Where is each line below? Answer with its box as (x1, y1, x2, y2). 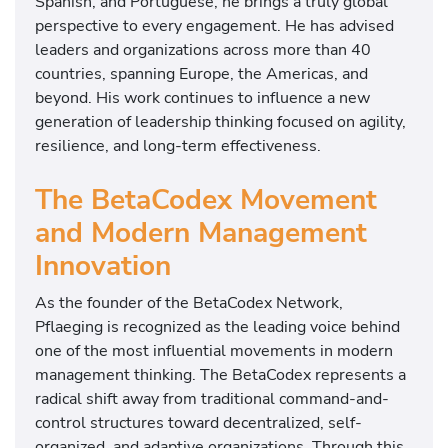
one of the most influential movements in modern (35, 339, 393, 363)
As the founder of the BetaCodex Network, (35, 291, 343, 315)
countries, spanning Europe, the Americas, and (35, 62, 368, 86)
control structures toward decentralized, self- (35, 411, 362, 435)
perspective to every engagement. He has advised (35, 14, 394, 38)
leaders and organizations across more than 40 (35, 38, 371, 62)
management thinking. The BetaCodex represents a (35, 363, 406, 387)
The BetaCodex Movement (35, 181, 377, 220)
